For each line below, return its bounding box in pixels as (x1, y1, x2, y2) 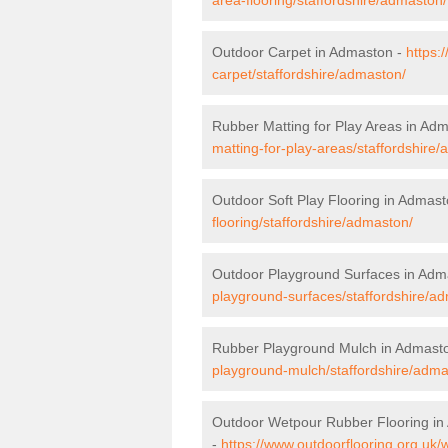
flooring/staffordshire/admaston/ (212, 213, 413, 230)
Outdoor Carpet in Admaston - (212, 43, 406, 60)
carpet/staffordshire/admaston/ (212, 65, 406, 82)
